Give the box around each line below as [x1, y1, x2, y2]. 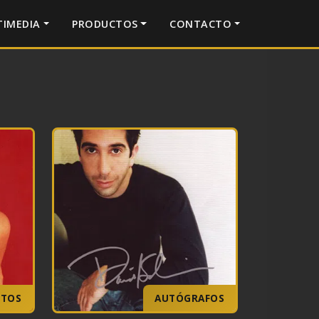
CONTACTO [169, 16, 232, 31]
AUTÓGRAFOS [155, 291, 224, 305]
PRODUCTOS [72, 16, 138, 31]
